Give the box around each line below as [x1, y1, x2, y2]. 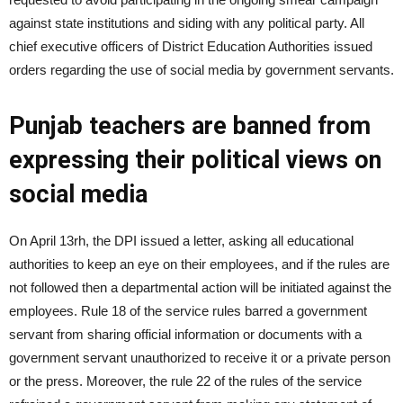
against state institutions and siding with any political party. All [9, 15, 364, 31]
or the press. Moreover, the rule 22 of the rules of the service [9, 373, 362, 389]
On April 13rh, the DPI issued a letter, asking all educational [9, 233, 354, 248]
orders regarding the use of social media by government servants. [9, 62, 394, 77]
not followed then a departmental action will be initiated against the [9, 280, 391, 295]
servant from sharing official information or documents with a [9, 327, 362, 342]
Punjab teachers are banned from [9, 112, 371, 140]
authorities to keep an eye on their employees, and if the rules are [9, 256, 390, 272]
